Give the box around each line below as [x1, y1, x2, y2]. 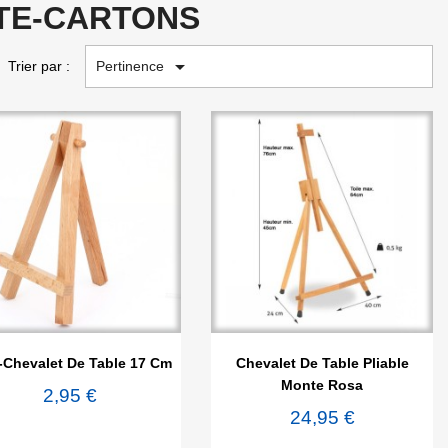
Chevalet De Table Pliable [235, 354, 409, 371]
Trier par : [8, 58, 70, 75]
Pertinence [96, 57, 168, 74]
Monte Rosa [281, 376, 363, 393]
